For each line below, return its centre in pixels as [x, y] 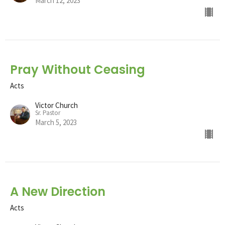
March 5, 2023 [56, 122]
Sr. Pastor [48, 113]
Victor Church [57, 105]
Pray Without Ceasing [78, 69]
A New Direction [58, 191]
